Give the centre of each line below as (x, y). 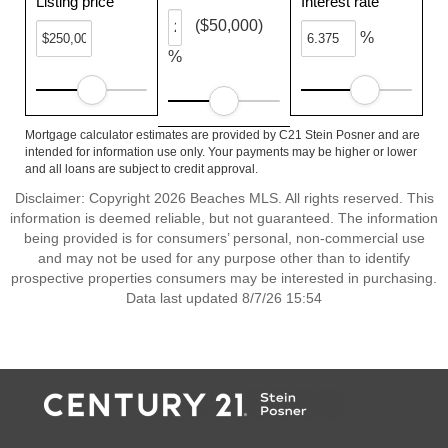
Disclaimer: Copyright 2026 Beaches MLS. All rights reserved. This (224, 198)
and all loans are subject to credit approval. (141, 169)
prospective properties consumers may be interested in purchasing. (224, 278)
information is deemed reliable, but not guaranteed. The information (224, 218)
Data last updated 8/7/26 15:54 (224, 298)
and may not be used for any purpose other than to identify (224, 258)
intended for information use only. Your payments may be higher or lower (221, 152)
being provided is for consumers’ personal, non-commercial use (224, 238)
